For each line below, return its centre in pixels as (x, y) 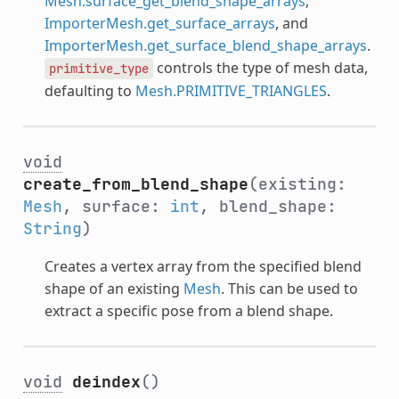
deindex (106, 381)
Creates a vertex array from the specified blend (203, 266)
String (52, 228)
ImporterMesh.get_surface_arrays (159, 23)
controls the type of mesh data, (260, 67)
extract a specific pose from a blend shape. (188, 310)
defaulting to (90, 90)
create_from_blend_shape (135, 183)
